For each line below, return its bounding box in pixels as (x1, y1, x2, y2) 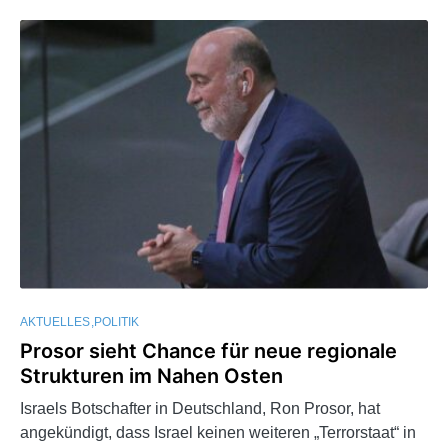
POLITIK (94, 314, 139, 329)
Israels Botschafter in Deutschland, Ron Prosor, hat (20, 399, 380, 417)
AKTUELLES (20, 314, 90, 329)
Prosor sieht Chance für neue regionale (20, 338, 397, 363)
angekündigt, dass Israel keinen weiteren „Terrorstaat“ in (20, 423, 416, 441)
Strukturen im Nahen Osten (20, 363, 283, 388)
